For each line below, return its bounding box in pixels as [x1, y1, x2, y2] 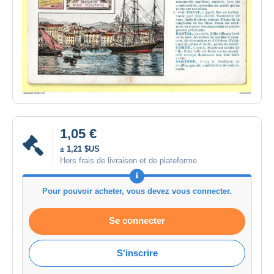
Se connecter [109, 215, 165, 226]
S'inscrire [116, 247, 158, 258]
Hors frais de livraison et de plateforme [60, 155, 197, 165]
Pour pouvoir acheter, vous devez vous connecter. [42, 186, 232, 196]
